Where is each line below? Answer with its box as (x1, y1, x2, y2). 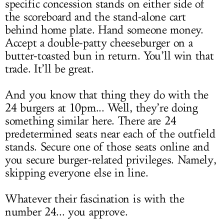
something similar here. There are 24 (5, 114, 176, 128)
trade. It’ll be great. (5, 62, 94, 76)
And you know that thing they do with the (5, 88, 209, 102)
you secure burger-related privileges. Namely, (5, 153, 216, 167)
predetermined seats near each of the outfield (5, 127, 215, 141)
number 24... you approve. (5, 205, 128, 219)
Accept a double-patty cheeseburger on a (5, 36, 193, 50)
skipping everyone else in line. (5, 166, 148, 180)
